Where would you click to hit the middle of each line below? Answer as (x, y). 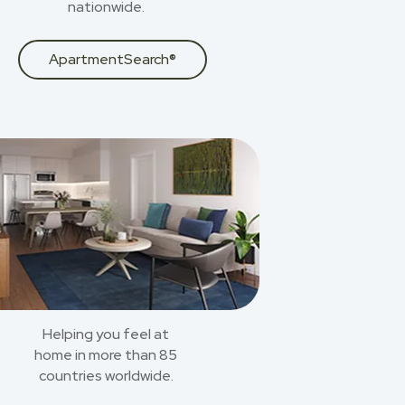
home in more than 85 (106, 355)
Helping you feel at (106, 334)
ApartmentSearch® (113, 59)
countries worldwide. (106, 376)
